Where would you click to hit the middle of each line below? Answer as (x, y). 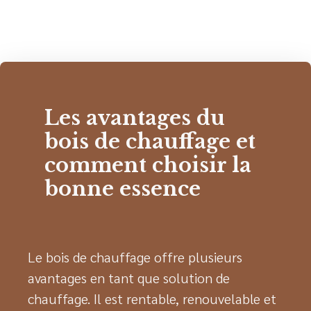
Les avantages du (135, 118)
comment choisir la (148, 166)
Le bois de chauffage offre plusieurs (135, 257)
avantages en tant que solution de (129, 278)
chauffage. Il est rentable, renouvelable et (152, 299)
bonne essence (123, 189)
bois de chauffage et (150, 142)
